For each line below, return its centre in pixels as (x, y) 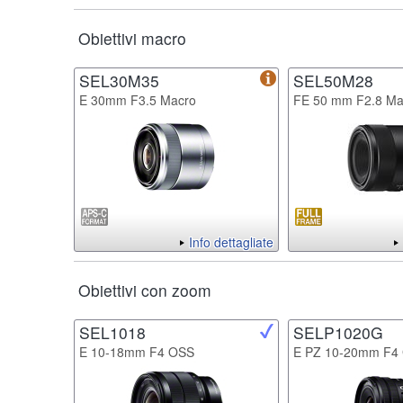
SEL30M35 (119, 80)
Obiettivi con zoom (145, 290)
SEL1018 (112, 332)
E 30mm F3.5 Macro (138, 99)
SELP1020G (338, 332)
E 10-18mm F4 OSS (137, 351)
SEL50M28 (333, 80)
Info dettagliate (231, 242)
